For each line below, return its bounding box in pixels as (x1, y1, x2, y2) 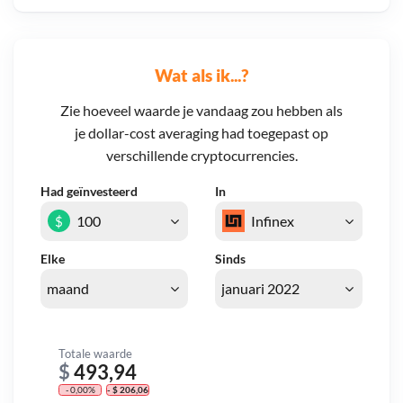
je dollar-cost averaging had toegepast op (75, 124, 328, 142)
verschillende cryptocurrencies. (105, 147, 298, 165)
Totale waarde (58, 345, 132, 361)
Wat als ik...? (155, 64, 248, 85)
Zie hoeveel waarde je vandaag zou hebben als (60, 102, 343, 120)
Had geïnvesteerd (40, 184, 138, 200)
